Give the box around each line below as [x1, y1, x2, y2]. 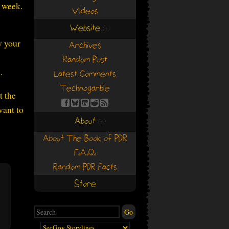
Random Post [62, 54, 107, 66]
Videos [72, 6, 98, 17]
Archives [68, 40, 101, 52]
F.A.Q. [74, 147, 96, 159]
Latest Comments [54, 68, 116, 80]
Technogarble [60, 83, 110, 95]
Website [67, 22, 103, 34]
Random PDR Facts [53, 162, 117, 173]
